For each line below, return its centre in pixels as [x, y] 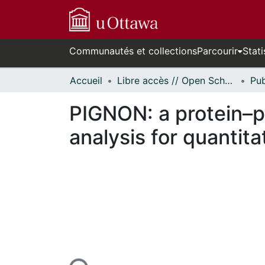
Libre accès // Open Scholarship [229, 80]
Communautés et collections [133, 51]
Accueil [86, 80]
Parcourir [217, 51]
